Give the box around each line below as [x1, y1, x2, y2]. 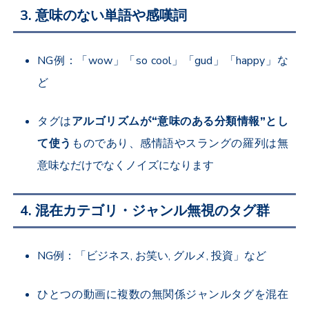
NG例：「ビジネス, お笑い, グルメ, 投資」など [37, 248, 267, 264]
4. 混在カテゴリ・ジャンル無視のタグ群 [20, 201, 270, 221]
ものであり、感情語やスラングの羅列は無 [71, 136, 288, 152]
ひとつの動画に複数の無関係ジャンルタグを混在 [37, 287, 288, 303]
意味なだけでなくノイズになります [37, 158, 215, 174]
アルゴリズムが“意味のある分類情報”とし [71, 114, 288, 130]
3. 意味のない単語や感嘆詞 [20, 6, 188, 26]
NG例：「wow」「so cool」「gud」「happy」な [37, 53, 288, 69]
